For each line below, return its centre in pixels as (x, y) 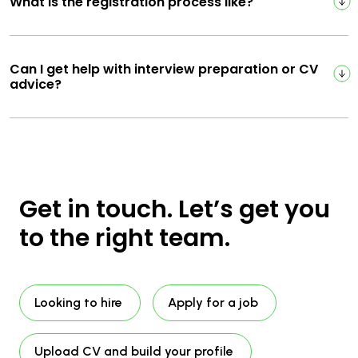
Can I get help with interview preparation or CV (164, 69)
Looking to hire (78, 302)
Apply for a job (213, 302)
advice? (36, 84)
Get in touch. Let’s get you (175, 209)
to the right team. (125, 238)
